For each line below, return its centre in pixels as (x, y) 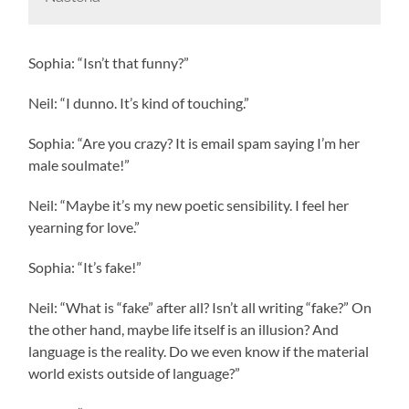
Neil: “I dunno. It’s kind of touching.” (139, 102)
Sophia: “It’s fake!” (85, 267)
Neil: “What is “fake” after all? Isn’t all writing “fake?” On (200, 307)
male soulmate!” (79, 164)
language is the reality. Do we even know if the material (199, 351)
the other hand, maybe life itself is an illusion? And (184, 329)
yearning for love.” (84, 226)
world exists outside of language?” (135, 372)
